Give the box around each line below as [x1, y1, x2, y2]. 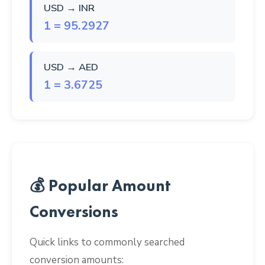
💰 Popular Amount [30, 175, 171, 196]
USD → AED [44, 60, 98, 74]
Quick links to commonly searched [30, 235, 185, 250]
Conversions [30, 201, 118, 222]
